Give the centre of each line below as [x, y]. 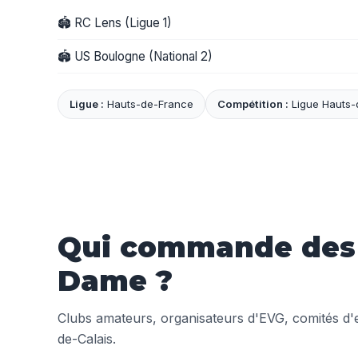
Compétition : [253, 104]
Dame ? [115, 281]
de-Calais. [87, 339]
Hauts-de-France [149, 104]
